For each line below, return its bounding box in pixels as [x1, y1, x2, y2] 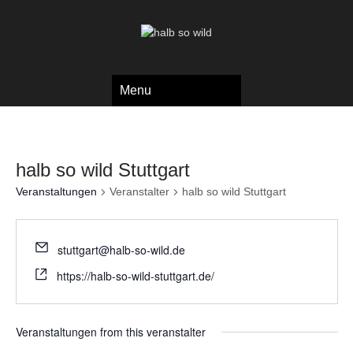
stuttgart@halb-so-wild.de [57, 242, 185, 258]
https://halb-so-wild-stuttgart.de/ [56, 268, 214, 284]
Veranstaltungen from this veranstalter [15, 324, 206, 340]
